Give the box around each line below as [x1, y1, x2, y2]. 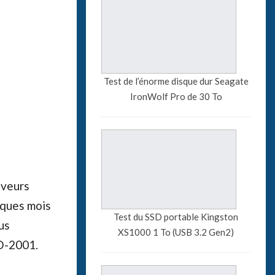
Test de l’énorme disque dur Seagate [103, 75, 249, 87]
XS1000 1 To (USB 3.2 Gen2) [118, 226, 234, 238]
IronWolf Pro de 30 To [130, 90, 222, 102]
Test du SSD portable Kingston [114, 211, 239, 222]
